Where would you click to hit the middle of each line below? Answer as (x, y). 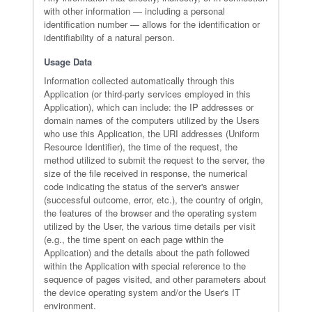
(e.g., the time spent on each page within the (133, 239)
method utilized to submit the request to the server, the (154, 160)
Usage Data (68, 62)
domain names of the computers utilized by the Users (151, 120)
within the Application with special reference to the (145, 266)
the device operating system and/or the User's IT (142, 292)
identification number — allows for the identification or (151, 24)
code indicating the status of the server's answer (141, 186)
